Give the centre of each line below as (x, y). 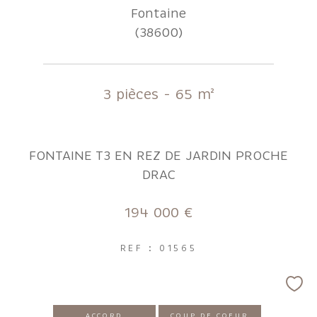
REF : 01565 (158, 248)
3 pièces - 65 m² (158, 94)
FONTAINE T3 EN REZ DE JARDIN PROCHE (158, 155)
